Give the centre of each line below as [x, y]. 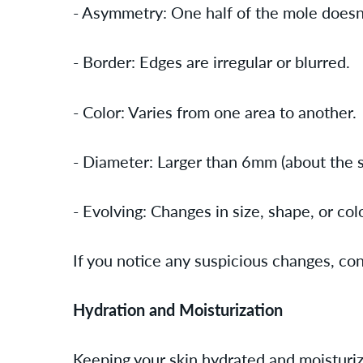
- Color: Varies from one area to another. [215, 111]
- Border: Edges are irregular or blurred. [211, 62]
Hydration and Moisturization [178, 310]
